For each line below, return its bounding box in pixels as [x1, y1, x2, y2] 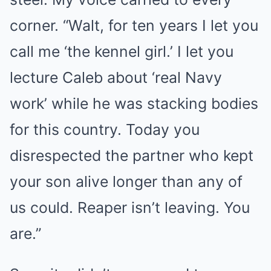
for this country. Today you [10, 120, 200, 139]
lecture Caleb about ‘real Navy [10, 68, 222, 87]
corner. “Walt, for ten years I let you [10, 16, 258, 34]
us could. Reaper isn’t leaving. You [10, 198, 250, 217]
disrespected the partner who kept [10, 146, 253, 165]
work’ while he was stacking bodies [10, 94, 258, 113]
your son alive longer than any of [10, 172, 243, 191]
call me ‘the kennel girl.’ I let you [10, 42, 233, 60]
